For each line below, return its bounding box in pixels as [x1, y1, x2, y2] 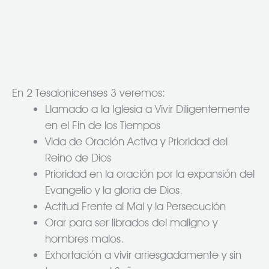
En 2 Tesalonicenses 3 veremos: [12, 85, 165, 99]
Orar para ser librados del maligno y [44, 215, 217, 229]
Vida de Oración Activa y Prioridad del [44, 134, 228, 148]
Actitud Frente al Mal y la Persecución [44, 199, 226, 213]
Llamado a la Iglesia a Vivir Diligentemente [44, 101, 250, 115]
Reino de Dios [44, 150, 111, 164]
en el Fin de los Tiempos [44, 118, 160, 131]
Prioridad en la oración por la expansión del [44, 166, 255, 180]
